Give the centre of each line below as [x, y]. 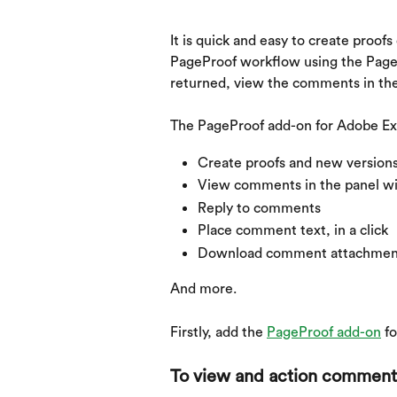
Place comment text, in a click [293, 231]
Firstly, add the [218, 333]
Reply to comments [259, 208]
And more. [203, 289]
